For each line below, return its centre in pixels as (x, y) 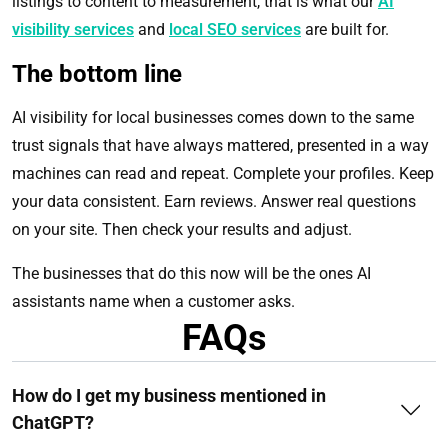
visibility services (73, 30)
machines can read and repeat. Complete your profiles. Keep (223, 174)
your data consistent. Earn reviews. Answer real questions (214, 202)
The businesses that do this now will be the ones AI (191, 274)
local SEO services (235, 30)
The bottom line (97, 74)
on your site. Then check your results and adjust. (182, 230)
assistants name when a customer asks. (153, 302)
